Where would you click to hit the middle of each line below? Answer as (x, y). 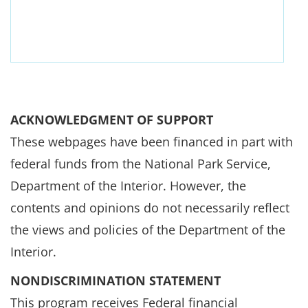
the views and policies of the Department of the (148, 230)
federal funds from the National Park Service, (141, 164)
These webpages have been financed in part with (152, 142)
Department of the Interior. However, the (128, 186)
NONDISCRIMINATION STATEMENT (115, 280)
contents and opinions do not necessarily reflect (150, 208)
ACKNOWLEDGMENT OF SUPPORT (112, 120)
